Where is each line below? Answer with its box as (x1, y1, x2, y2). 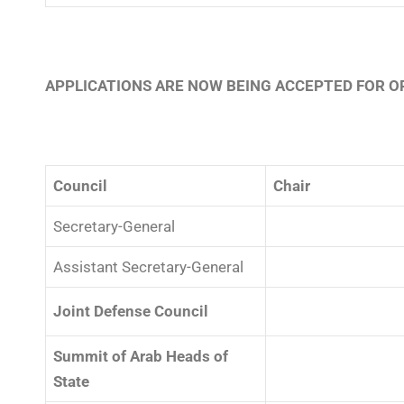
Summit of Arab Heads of (53, 346, 228, 365)
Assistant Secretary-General (53, 257, 243, 276)
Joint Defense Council (53, 301, 208, 320)
